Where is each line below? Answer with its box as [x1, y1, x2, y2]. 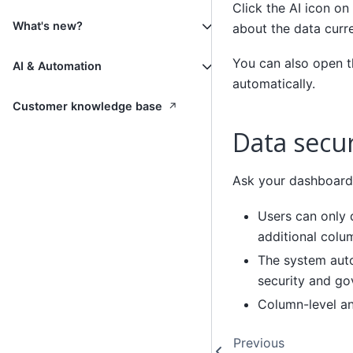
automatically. [232, 76, 315, 92]
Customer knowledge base [13, 99, 165, 113]
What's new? [13, 19, 83, 33]
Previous [232, 334, 284, 351]
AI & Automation [13, 59, 102, 73]
